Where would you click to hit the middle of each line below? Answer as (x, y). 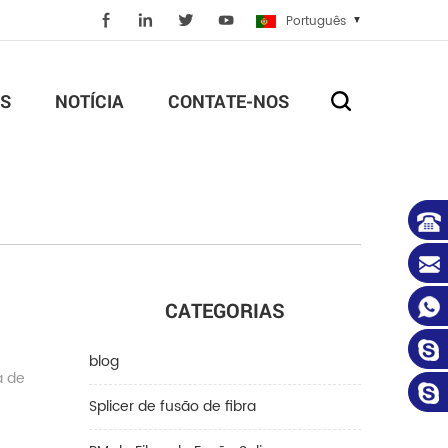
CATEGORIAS (224, 310)
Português (316, 21)
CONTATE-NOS (228, 101)
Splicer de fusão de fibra (172, 406)
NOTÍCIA (89, 101)
